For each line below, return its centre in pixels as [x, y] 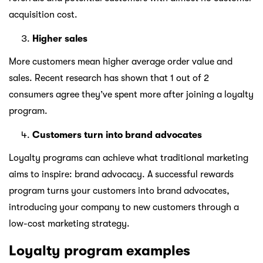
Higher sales [60, 39]
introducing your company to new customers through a [124, 208]
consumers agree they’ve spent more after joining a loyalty [131, 95]
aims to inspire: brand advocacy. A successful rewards [121, 175]
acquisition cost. [43, 15]
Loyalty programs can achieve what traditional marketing [129, 158]
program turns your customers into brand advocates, [119, 191]
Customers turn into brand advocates [117, 135]
